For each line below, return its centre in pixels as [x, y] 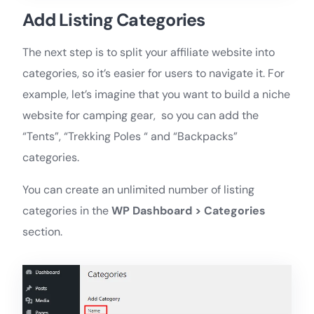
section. [42, 232]
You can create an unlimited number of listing [138, 190]
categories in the [67, 211]
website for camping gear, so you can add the [141, 116]
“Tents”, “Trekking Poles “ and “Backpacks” [130, 137]
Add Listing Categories [114, 20]
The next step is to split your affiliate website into [149, 53]
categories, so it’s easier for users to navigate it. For [153, 74]
